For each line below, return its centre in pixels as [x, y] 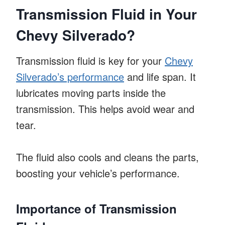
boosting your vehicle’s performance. [98, 173]
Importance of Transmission [96, 208]
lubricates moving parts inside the [91, 92]
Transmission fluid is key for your [90, 60]
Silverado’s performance [70, 76]
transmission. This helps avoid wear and [105, 108]
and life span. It [160, 76]
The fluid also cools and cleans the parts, [107, 157]
